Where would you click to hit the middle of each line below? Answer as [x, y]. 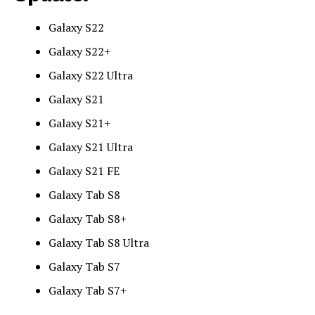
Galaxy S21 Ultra [90, 147]
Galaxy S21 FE [84, 171]
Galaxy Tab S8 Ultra [100, 242]
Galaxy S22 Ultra [92, 75]
